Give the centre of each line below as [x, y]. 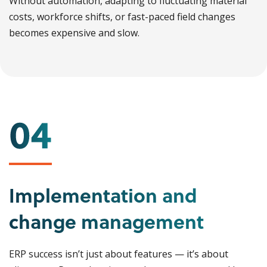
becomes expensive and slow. [74, 33]
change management [106, 221]
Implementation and [103, 195]
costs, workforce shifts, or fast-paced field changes [122, 17]
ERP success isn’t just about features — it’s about [119, 254]
